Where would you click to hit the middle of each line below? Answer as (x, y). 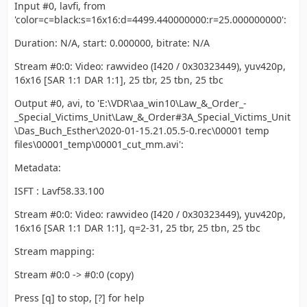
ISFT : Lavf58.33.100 (59, 191)
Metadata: (38, 168)
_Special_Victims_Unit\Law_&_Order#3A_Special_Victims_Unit (152, 117)
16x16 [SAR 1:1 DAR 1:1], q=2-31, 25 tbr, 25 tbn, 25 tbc (137, 228)
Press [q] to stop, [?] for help (79, 298)
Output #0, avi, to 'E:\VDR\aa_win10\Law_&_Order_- (131, 103)
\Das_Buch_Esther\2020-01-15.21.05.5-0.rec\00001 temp (142, 131)
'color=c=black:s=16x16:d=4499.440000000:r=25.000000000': (150, 20)
